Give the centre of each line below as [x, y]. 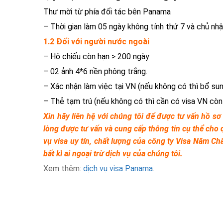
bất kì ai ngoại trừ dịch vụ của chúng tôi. [113, 154]
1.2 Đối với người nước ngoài [96, 42]
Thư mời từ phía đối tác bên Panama [107, 12]
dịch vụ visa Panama [118, 169]
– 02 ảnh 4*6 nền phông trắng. [95, 72]
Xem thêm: [63, 169]
